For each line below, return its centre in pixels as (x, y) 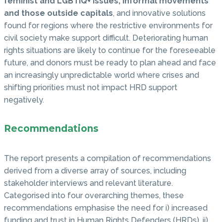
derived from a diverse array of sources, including (95, 171)
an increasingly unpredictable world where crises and (102, 75)
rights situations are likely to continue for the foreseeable (110, 50)
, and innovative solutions (159, 13)
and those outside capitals (58, 13)
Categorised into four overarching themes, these (94, 196)
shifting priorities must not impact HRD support (91, 87)
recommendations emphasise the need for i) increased (106, 208)
